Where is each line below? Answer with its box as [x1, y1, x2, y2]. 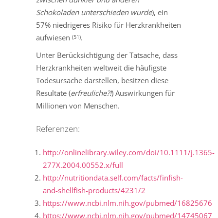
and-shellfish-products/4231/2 [43, 185, 145, 196]
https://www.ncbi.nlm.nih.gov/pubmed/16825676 [43, 198, 212, 208]
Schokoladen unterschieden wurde [36, 7, 152, 18]
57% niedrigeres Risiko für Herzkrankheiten [36, 20, 181, 30]
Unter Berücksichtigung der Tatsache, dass [36, 50, 178, 60]
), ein [152, 7, 168, 18]
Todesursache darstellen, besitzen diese [36, 75, 168, 86]
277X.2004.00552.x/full [43, 160, 123, 170]
